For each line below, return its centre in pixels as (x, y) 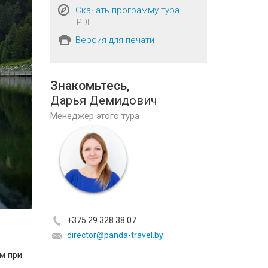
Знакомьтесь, (90, 86)
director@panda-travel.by (115, 235)
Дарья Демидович (103, 101)
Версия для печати (115, 40)
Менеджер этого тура (95, 116)
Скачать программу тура (127, 10)
